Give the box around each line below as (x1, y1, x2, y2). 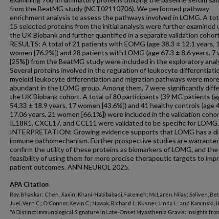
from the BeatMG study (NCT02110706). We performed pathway (10, 4, 209, 13)
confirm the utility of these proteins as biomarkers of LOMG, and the (10, 145, 218, 153)
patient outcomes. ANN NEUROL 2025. (10, 163, 130, 171)
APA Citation (10, 180, 49, 188)
